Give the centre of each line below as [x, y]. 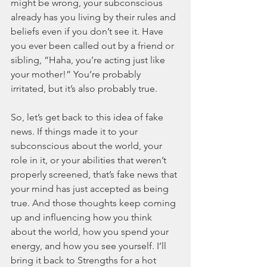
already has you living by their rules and [94, 17]
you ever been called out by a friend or [94, 46]
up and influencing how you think [83, 218]
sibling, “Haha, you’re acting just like [89, 60]
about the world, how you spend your [91, 232]
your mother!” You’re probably [77, 74]
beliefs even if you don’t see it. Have [88, 32]
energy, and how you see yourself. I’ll [90, 246]
